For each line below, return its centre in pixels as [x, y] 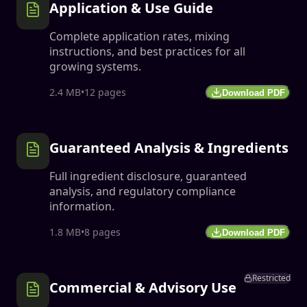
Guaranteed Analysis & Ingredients [169, 148]
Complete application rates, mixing [139, 36]
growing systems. [95, 66]
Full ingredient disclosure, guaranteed [148, 176]
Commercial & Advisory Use [143, 287]
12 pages [105, 92]
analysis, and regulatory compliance [143, 191]
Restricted [271, 278]
